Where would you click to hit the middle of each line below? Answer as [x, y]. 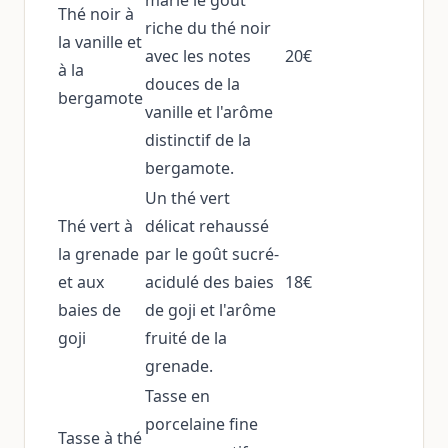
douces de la [192, 84]
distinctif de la [198, 140]
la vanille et [100, 42]
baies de [89, 310]
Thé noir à [96, 14]
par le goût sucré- [212, 254]
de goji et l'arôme [210, 310]
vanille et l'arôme [209, 112]
